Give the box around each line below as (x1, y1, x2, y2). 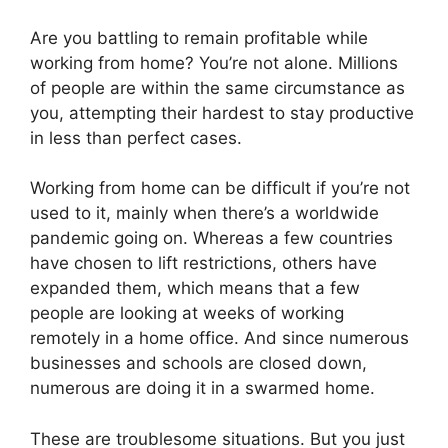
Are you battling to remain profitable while (30, 27, 368, 48)
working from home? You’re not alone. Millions (30, 52, 398, 73)
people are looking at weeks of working (30, 303, 344, 324)
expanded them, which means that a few (30, 278, 360, 299)
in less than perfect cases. (30, 127, 242, 148)
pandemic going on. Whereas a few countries (30, 228, 393, 249)
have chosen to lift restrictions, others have (30, 253, 377, 274)
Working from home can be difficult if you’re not (30, 178, 410, 199)
